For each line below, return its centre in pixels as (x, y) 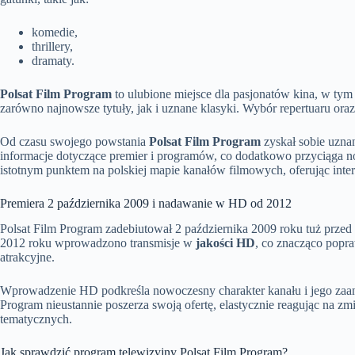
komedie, (55, 32)
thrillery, (52, 46)
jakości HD (225, 243)
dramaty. (53, 60)
